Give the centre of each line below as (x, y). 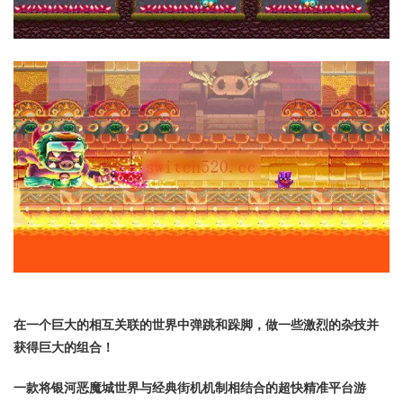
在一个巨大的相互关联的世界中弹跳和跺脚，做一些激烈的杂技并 (196, 324)
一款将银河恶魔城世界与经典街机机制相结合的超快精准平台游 (190, 387)
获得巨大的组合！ (64, 347)
